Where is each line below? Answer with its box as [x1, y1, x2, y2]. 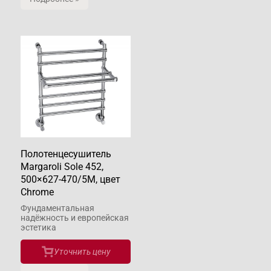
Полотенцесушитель [21, 148, 111, 160]
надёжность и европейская [21, 212, 129, 223]
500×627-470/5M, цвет [21, 173, 120, 185]
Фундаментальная [21, 203, 94, 213]
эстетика [21, 222, 56, 232]
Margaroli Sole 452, [21, 160, 103, 172]
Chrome [21, 186, 54, 198]
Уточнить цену [53, 246, 110, 256]
